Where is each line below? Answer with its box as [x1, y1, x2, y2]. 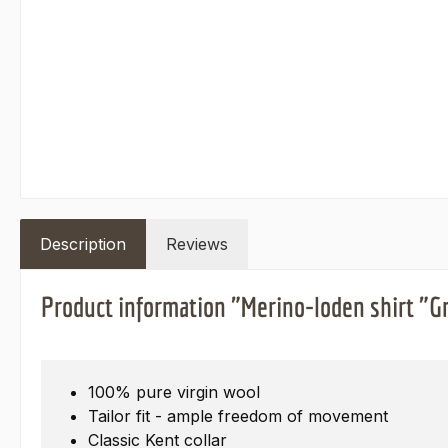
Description [40, 234, 126, 255]
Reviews [166, 234, 228, 255]
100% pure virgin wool [88, 382, 260, 403]
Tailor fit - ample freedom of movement [88, 406, 388, 427]
